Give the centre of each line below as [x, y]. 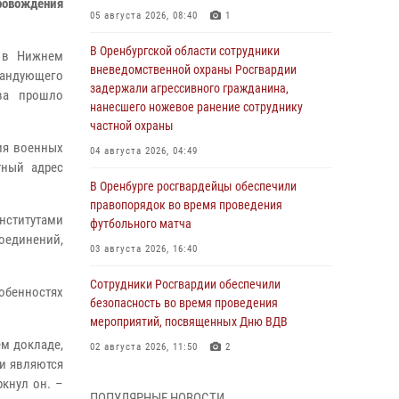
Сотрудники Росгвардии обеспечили [185, 284]
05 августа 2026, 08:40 [144, 16]
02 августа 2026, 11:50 [144, 347]
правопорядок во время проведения [186, 205]
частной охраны [132, 126]
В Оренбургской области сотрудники [185, 51]
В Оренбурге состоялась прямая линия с [195, 382]
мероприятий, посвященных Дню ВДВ [189, 322]
